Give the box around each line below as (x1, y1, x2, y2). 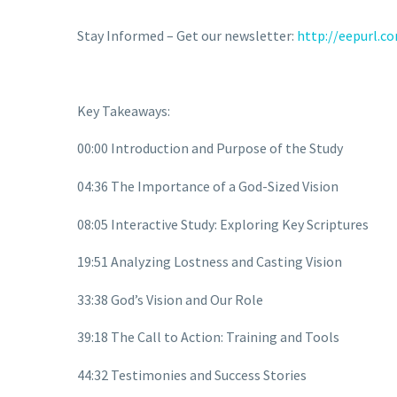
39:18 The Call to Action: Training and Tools (77, 328, 339, 346)
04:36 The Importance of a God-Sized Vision (77, 176, 339, 195)
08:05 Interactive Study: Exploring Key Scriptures (77, 214, 369, 233)
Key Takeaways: (77, 101, 170, 120)
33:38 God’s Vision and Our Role (77, 290, 263, 308)
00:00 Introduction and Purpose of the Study (77, 139, 343, 158)
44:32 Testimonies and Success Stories (77, 365, 307, 384)
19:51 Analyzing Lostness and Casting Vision (77, 253, 342, 271)
